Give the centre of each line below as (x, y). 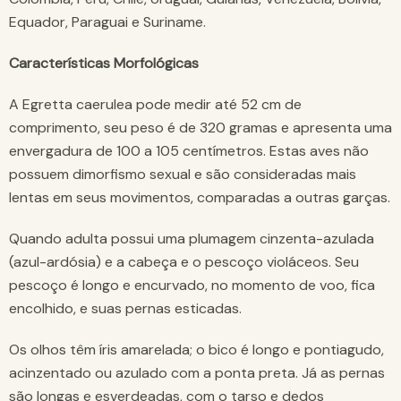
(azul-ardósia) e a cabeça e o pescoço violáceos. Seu (184, 261)
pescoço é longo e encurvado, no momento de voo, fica (192, 285)
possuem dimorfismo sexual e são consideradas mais (183, 174)
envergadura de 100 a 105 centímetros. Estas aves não (189, 150)
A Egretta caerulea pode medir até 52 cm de (155, 104)
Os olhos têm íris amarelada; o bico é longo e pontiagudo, (196, 349)
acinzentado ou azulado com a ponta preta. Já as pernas (197, 372)
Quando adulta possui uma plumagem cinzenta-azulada (192, 238)
